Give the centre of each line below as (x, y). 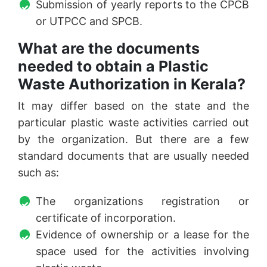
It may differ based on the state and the (133, 106)
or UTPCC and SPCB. (89, 21)
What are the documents (109, 49)
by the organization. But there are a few (133, 139)
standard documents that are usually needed (133, 156)
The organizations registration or (142, 201)
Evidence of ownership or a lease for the (142, 235)
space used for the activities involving (142, 252)
